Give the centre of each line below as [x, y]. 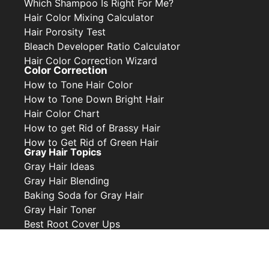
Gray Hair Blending [67, 181]
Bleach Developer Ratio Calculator [102, 46]
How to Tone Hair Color [78, 85]
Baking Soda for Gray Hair [84, 195]
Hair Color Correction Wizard [91, 60]
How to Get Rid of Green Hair [91, 143]
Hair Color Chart [62, 114]
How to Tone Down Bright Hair [94, 99]
